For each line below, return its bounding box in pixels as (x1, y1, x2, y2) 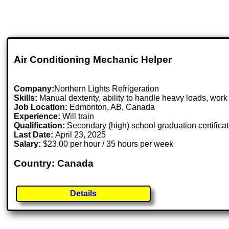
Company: (14, 84, 55, 93)
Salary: (14, 139, 41, 148)
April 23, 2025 (55, 130, 106, 139)
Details (70, 189, 97, 198)
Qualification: (14, 121, 65, 130)
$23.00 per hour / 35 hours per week (41, 139, 174, 148)
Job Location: (14, 102, 70, 111)
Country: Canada (14, 158, 94, 169)
